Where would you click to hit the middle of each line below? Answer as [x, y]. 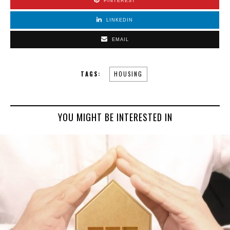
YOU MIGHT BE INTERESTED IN [115, 117]
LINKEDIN [120, 20]
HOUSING [128, 74]
